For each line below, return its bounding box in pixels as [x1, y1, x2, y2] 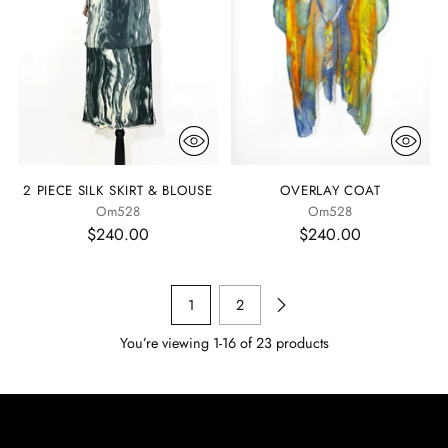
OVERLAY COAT [279, 181, 381, 200]
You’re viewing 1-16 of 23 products [119, 333, 329, 353]
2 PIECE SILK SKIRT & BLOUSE [23, 181, 213, 200]
